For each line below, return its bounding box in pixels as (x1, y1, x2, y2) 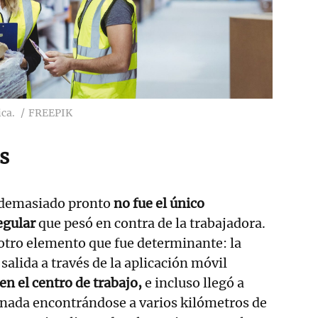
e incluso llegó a (142, 275, 244, 292)
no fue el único (114, 195, 204, 212)
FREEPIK (28, 106, 72, 120)
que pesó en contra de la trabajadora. (35, 215, 265, 232)
